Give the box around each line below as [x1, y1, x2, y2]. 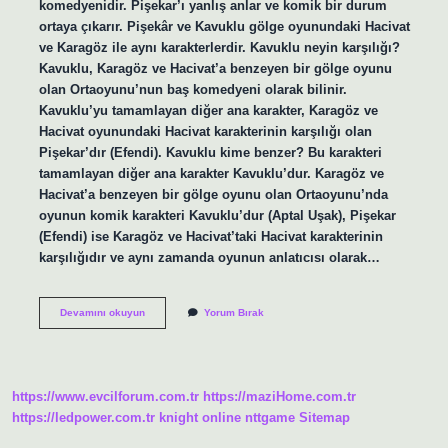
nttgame [245, 410, 295, 426]
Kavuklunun [143, 333, 202, 345]
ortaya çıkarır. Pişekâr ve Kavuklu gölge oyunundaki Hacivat [38, 18, 410, 34]
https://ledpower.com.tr [12, 410, 155, 426]
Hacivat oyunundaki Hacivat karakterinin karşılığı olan [38, 123, 372, 139]
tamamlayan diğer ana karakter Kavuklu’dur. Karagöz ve [38, 165, 384, 181]
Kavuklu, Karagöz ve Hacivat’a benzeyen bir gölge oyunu [38, 60, 392, 76]
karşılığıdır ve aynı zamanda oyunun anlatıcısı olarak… [38, 249, 380, 265]
